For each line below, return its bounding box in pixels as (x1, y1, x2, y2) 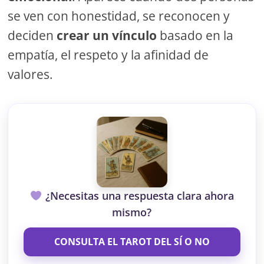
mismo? (112, 205, 152, 220)
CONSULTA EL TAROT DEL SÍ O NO (54, 235, 210, 249)
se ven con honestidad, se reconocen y (8, 8, 230, 25)
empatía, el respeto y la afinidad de (8, 47, 209, 64)
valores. (8, 66, 54, 83)
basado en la (157, 27, 234, 44)
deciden (8, 27, 57, 44)
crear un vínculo (57, 27, 157, 44)
